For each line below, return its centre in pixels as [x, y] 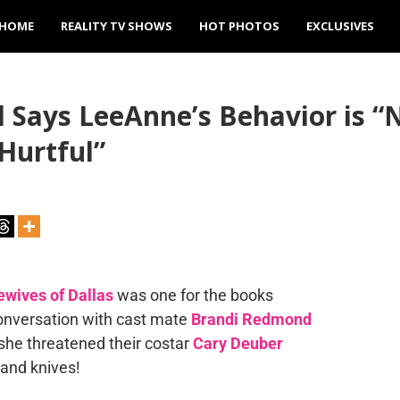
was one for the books [193, 295]
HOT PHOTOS [239, 26]
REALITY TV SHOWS [117, 26]
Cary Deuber [237, 343]
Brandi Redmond [251, 319]
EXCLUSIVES [340, 26]
